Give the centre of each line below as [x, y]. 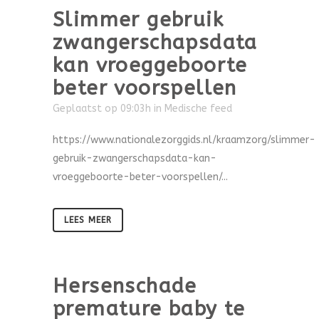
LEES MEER [88, 220]
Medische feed [198, 109]
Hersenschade [125, 286]
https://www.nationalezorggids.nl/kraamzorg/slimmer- [184, 140]
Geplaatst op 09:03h [102, 109]
